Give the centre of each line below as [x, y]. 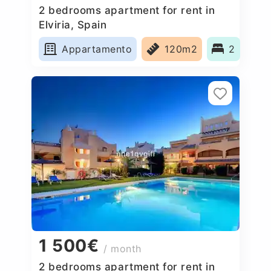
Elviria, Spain [73, 24]
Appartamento [97, 49]
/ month [123, 249]
